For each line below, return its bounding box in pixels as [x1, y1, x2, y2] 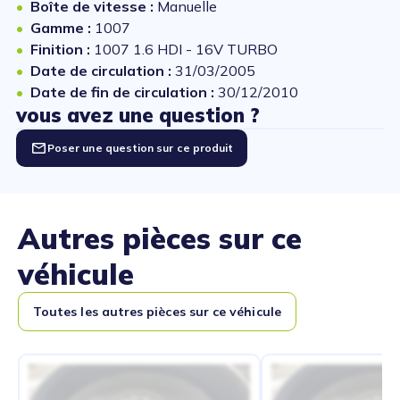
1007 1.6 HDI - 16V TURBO [94, 40, 278, 59]
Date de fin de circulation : [30, 83, 218, 102]
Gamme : [30, 19, 95, 37]
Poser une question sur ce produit [47, 141, 234, 155]
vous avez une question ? [16, 103, 260, 129]
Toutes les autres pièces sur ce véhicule [33, 304, 281, 321]
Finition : [30, 40, 94, 59]
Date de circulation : [30, 62, 175, 80]
